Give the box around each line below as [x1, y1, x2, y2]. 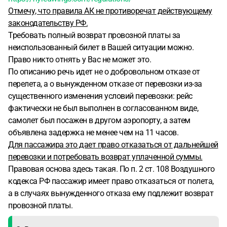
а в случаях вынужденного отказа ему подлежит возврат [8, 188, 213, 198]
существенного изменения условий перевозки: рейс [8, 91, 193, 101]
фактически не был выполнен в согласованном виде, [8, 103, 198, 113]
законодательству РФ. [8, 18, 88, 28]
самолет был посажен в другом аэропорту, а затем [8, 116, 191, 125]
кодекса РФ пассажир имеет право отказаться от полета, [8, 176, 214, 186]
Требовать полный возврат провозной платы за [8, 30, 180, 40]
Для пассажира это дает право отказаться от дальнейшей [8, 140, 218, 149]
